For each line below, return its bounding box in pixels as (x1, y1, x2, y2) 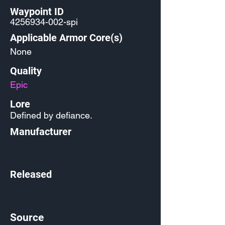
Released (10, 168, 52, 180)
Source (10, 211, 44, 223)
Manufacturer (10, 126, 71, 138)
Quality (10, 65, 42, 77)
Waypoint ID (10, 6, 64, 18)
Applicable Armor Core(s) (10, 32, 123, 44)
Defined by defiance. (10, 110, 92, 121)
